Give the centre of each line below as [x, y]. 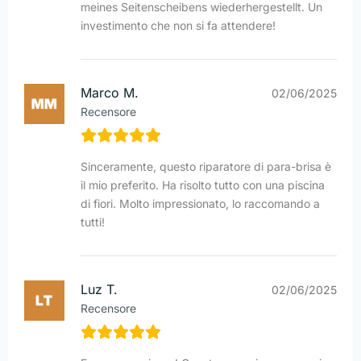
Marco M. [110, 93]
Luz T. [99, 290]
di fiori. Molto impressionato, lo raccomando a [200, 204]
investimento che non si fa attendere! [178, 26]
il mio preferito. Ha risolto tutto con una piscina [203, 185]
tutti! [93, 222]
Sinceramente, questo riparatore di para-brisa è [206, 167]
